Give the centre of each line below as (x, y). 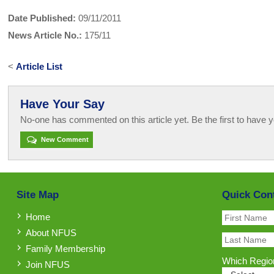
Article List (39, 67)
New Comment (64, 140)
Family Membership (65, 248)
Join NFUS (47, 264)
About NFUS (51, 232)
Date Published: (42, 18)
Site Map (37, 194)
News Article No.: (45, 35)
